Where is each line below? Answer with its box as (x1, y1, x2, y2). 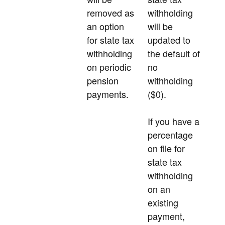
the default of (148, 47, 200, 60)
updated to (148, 33, 190, 47)
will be (148, 20, 173, 33)
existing (148, 196, 178, 209)
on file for (148, 142, 185, 155)
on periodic (87, 60, 131, 74)
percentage (148, 128, 193, 142)
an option (87, 20, 124, 33)
